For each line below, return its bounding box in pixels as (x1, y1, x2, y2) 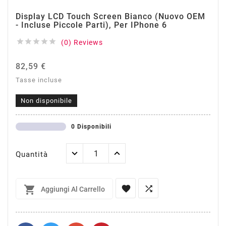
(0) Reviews (61, 38, 103, 46)
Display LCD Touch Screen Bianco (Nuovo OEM (16, 12, 205, 21)
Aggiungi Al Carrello (41, 185, 105, 193)
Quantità (16, 150, 48, 159)
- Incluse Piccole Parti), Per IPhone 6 (16, 20, 167, 30)
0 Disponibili (71, 123, 111, 130)
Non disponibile (21, 97, 72, 104)
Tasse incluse (16, 76, 62, 84)
